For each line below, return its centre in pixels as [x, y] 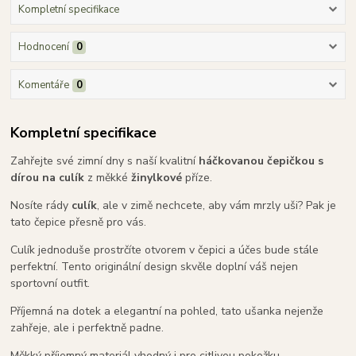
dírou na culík [48, 178]
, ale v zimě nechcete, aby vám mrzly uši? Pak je [217, 206]
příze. [197, 178]
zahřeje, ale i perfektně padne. [87, 328]
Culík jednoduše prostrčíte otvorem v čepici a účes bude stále [165, 250]
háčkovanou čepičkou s [261, 161]
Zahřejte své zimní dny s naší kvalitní [105, 161]
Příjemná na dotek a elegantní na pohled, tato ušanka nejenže [167, 311]
